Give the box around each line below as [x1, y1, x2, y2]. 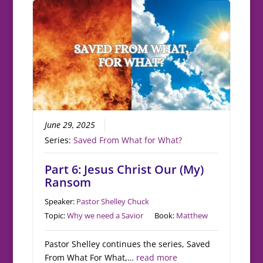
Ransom [45, 174, 92, 191]
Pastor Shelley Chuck [76, 196, 150, 207]
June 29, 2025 [45, 120, 96, 131]
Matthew [176, 210, 208, 221]
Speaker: [45, 196, 77, 207]
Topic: [45, 210, 68, 221]
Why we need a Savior [67, 210, 144, 221]
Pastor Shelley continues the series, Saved [45, 239, 211, 250]
